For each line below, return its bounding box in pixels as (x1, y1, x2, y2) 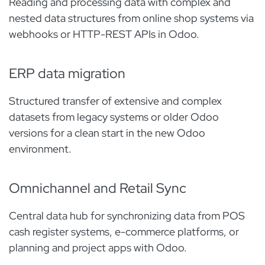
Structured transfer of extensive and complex (9, 94, 222, 108)
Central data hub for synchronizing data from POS (9, 209, 245, 222)
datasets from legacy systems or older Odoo (9, 110, 219, 124)
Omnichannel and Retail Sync (9, 179, 186, 197)
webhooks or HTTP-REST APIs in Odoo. (9, 27, 202, 41)
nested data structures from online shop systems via (9, 11, 254, 25)
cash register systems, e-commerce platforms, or (9, 225, 239, 238)
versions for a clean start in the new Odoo (9, 126, 205, 140)
